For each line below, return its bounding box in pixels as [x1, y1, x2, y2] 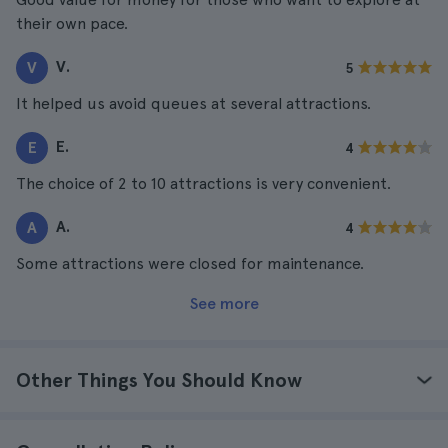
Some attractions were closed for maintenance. [16, 254, 364, 273]
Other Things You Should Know [16, 368, 302, 392]
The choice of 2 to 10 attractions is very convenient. [16, 174, 391, 193]
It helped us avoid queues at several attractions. [16, 94, 371, 113]
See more [189, 294, 259, 313]
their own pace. [16, 14, 128, 33]
